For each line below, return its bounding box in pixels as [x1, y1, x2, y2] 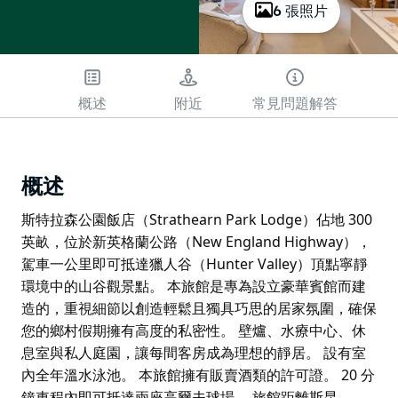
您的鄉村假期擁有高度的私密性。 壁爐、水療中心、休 [21, 320, 366, 340]
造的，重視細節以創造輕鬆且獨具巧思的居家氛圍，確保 [21, 298, 377, 318]
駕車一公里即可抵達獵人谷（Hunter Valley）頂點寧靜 [21, 253, 368, 274]
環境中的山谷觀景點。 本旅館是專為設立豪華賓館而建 [21, 275, 366, 296]
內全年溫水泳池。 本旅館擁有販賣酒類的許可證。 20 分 [21, 364, 375, 385]
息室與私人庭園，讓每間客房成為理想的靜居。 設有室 [21, 342, 366, 362]
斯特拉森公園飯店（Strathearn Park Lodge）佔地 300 [21, 209, 372, 229]
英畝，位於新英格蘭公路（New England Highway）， [21, 231, 371, 251]
